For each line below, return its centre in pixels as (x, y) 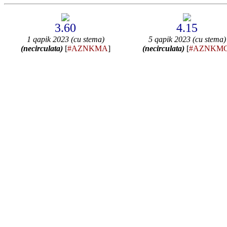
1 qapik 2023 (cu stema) (65, 39)
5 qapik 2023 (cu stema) (187, 39)
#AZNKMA (87, 48)
